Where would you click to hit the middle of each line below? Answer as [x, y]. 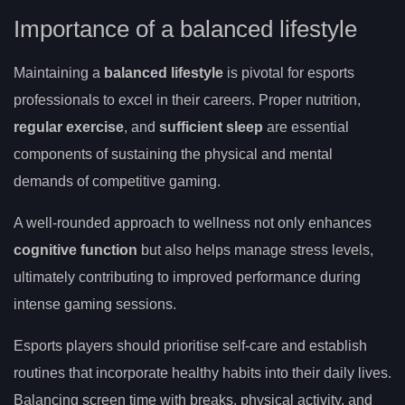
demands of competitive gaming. [117, 182]
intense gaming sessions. [95, 305]
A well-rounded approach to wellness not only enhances [193, 223]
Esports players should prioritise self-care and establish [190, 346]
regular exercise [69, 127]
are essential [306, 127]
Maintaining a [59, 73]
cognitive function [75, 250]
